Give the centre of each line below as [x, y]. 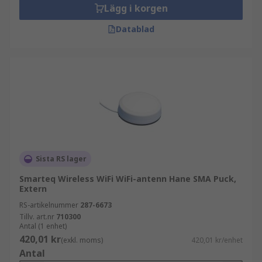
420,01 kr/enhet [217, 240]
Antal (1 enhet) [43, 226]
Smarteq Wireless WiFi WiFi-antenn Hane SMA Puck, [128, 179]
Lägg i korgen [136, 8]
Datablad [135, 29]
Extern [33, 189]
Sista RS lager [61, 159]
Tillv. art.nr [37, 217]
